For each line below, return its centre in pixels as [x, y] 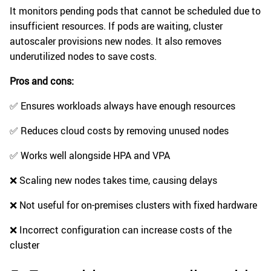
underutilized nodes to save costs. [83, 57]
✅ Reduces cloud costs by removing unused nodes [119, 131]
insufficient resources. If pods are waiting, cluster [116, 26]
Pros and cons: [42, 81]
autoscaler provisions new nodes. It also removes [116, 41]
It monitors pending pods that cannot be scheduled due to [135, 11]
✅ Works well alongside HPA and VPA [90, 156]
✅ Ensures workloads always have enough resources [122, 106]
